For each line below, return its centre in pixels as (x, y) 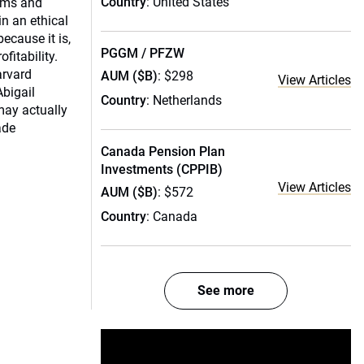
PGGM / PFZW (143, 53)
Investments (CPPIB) (162, 169)
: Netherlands (184, 100)
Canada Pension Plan (163, 152)
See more (226, 290)
